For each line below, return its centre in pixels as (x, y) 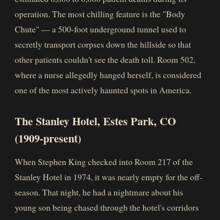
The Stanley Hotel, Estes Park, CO (95, 121)
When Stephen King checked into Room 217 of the (104, 162)
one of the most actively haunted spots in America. (103, 90)
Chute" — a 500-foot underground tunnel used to (100, 29)
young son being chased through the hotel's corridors (107, 207)
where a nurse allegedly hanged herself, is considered (108, 75)
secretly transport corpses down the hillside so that (103, 44)
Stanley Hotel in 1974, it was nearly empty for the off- (109, 177)
